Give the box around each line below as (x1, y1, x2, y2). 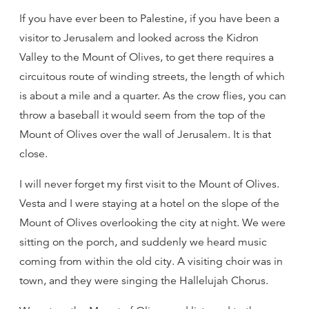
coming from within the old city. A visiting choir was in (19, 255, 283, 268)
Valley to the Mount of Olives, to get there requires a (19, 50, 274, 64)
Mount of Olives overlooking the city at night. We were (19, 216, 286, 230)
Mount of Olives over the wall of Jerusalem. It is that (19, 128, 271, 141)
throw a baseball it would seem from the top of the (19, 108, 266, 122)
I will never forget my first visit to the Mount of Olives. (19, 177, 279, 191)
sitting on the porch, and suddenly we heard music (19, 235, 267, 249)
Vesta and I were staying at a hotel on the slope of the (19, 197, 279, 210)
